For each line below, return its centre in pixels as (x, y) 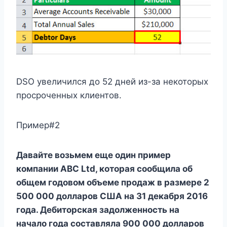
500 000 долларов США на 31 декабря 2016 (112, 196)
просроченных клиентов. (69, 95)
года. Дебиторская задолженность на (98, 210)
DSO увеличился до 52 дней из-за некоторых (112, 81)
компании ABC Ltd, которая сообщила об (104, 168)
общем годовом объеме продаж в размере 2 (113, 182)
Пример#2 (38, 125)
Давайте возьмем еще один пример (93, 155)
